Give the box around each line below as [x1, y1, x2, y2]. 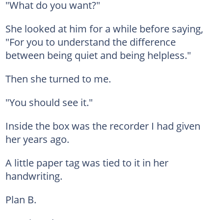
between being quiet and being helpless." [5, 48, 191, 62]
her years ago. [5, 132, 69, 146]
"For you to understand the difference [5, 35, 176, 49]
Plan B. [5, 192, 36, 206]
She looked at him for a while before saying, [5, 22, 203, 35]
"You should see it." [5, 95, 93, 109]
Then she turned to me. [5, 72, 111, 85]
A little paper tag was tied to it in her [5, 156, 168, 169]
